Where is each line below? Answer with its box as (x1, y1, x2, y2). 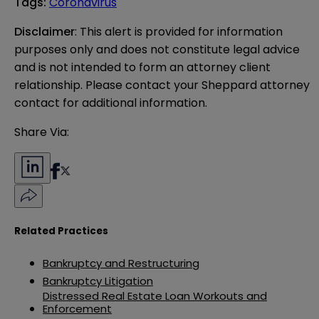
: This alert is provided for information (75, 23, 283, 41)
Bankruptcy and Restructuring (43, 256, 199, 271)
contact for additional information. (14, 95, 207, 112)
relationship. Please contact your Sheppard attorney (14, 77, 310, 94)
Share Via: (14, 124, 69, 141)
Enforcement (43, 301, 112, 317)
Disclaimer (14, 23, 75, 41)
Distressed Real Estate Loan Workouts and (43, 288, 267, 304)
